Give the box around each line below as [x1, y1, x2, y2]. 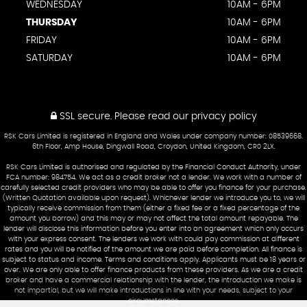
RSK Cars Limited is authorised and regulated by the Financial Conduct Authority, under [6, 163, 301, 171]
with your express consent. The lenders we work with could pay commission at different [8, 235, 299, 243]
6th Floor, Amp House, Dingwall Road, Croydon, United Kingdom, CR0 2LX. [32, 143, 275, 150]
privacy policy [191, 111, 257, 121]
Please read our [111, 111, 191, 121]
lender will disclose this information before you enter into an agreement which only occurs [3, 225, 304, 232]
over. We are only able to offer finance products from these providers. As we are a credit [4, 266, 303, 273]
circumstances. [127, 297, 180, 304]
